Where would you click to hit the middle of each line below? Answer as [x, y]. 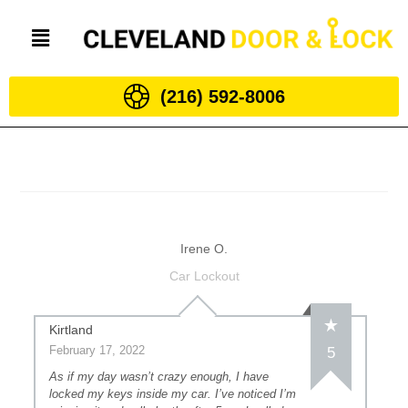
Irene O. [204, 249]
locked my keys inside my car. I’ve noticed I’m [173, 394]
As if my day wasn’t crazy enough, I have [159, 377]
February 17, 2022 [97, 350]
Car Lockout [204, 276]
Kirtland [71, 330]
